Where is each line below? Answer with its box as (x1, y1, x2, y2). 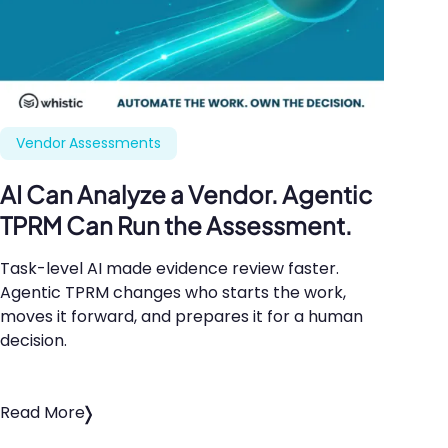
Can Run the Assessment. (62, 210, 352, 241)
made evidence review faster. (102, 257, 339, 281)
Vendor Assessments (16, 132, 161, 153)
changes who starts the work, (109, 281, 346, 305)
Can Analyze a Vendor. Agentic (22, 179, 372, 210)
